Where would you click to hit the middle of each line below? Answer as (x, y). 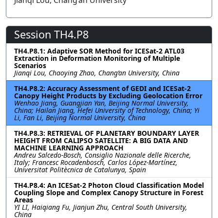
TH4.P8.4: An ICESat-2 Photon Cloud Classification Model (109, 185)
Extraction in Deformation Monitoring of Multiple (97, 58)
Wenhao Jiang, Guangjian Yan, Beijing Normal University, (101, 103)
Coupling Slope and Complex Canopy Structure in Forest (109, 192)
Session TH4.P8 (51, 34)
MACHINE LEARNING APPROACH (69, 148)
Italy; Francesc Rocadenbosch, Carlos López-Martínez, (96, 162)
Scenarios (30, 65)
